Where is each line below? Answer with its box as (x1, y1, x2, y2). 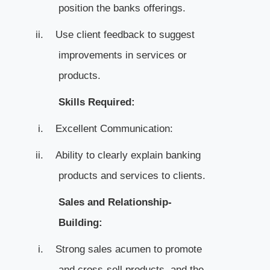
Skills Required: (58, 96, 135, 108)
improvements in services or (58, 49, 187, 61)
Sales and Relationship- (58, 196, 172, 208)
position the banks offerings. (58, 2, 186, 14)
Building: (58, 216, 102, 228)
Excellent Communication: (55, 122, 173, 134)
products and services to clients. (58, 169, 206, 181)
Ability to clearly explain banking (55, 149, 201, 161)
